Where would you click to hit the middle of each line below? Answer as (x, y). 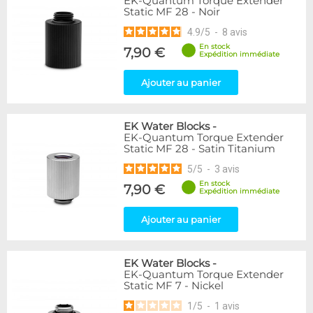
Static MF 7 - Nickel (174, 286)
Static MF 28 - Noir (172, 12)
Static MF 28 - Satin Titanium (199, 149)
